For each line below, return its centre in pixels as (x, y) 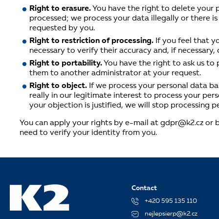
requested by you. (62, 28)
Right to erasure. (60, 9)
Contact (144, 188)
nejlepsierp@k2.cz (171, 214)
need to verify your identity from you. (88, 133)
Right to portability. (66, 63)
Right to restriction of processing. (92, 41)
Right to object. (59, 86)
